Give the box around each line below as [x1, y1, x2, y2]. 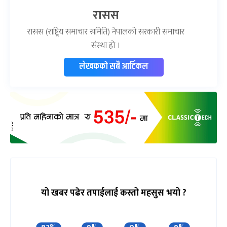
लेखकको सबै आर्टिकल [79, 59, 148, 73]
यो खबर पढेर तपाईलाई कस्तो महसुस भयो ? [41, 185, 186, 201]
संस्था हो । [91, 39, 121, 53]
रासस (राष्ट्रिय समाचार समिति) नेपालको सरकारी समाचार [27, 25, 184, 39]
